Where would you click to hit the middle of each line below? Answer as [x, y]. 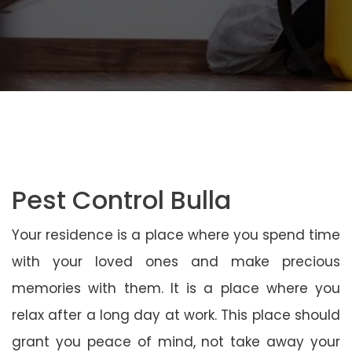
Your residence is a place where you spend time [176, 235]
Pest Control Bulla [121, 200]
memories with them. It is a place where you [176, 288]
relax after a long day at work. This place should [176, 315]
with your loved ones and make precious [176, 261]
